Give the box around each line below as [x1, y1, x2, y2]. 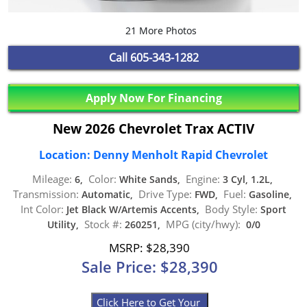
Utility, [47, 218, 84, 231]
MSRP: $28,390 [109, 239, 190, 256]
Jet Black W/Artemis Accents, [64, 203, 205, 216]
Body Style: [205, 202, 258, 216]
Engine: [185, 172, 220, 186]
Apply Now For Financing [85, 90, 222, 106]
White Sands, [116, 173, 186, 186]
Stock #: [84, 217, 122, 231]
